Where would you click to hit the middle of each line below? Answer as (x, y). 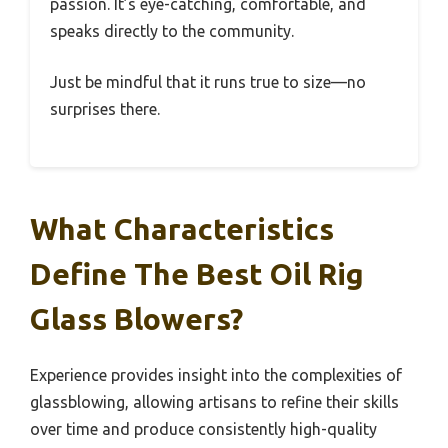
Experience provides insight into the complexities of (216, 375)
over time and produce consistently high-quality (203, 429)
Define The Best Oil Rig (197, 274)
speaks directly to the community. (172, 31)
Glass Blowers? (136, 319)
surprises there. (105, 109)
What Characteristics (182, 229)
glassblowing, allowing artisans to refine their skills (214, 402)
